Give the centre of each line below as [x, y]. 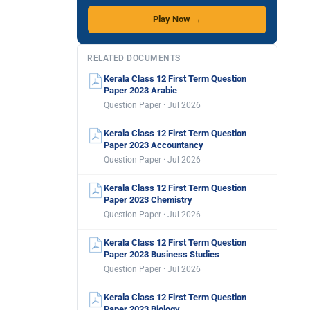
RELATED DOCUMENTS [134, 58]
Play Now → [177, 19]
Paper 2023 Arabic [140, 90]
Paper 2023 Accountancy [154, 145]
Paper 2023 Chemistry [148, 200]
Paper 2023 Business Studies [162, 254]
